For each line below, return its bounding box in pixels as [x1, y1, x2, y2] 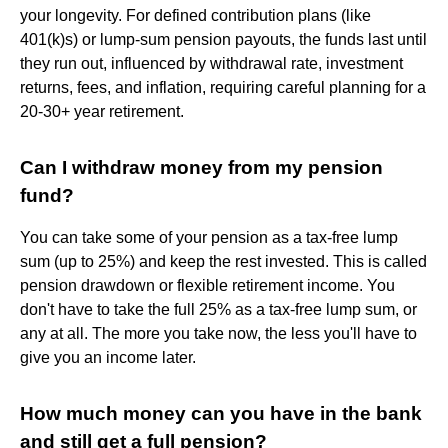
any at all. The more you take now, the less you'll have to [20, 324, 417, 342]
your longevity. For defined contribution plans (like [20, 6, 371, 24]
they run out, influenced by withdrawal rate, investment [20, 54, 403, 72]
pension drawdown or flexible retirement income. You [20, 276, 395, 294]
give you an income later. [20, 348, 196, 366]
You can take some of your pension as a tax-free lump [20, 228, 398, 246]
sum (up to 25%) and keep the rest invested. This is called [20, 252, 427, 270]
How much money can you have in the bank [20, 402, 422, 424]
